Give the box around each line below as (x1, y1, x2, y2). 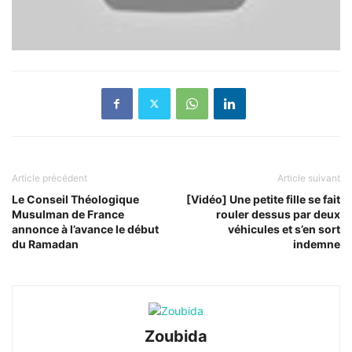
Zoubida (145, 326, 207, 346)
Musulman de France (12, 207, 124, 221)
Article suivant (277, 171, 340, 184)
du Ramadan (12, 236, 79, 251)
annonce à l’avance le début (12, 222, 159, 236)
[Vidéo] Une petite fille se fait (186, 192, 340, 206)
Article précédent (12, 171, 87, 184)
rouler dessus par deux (216, 207, 340, 221)
